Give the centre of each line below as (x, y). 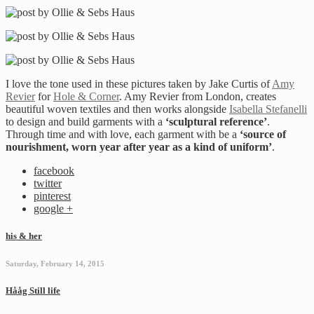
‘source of (263, 135)
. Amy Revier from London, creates (198, 97)
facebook (54, 171)
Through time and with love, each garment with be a (123, 135)
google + (53, 209)
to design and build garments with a (86, 122)
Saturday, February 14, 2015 (55, 264)
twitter (48, 184)
